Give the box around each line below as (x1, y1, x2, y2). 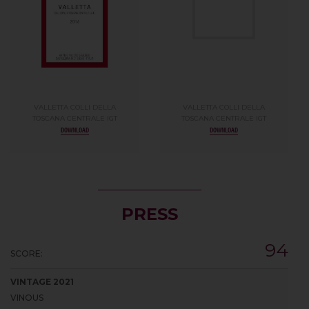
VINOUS (10, 292, 43, 303)
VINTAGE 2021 (10, 276, 74, 287)
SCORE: (10, 248, 43, 259)
